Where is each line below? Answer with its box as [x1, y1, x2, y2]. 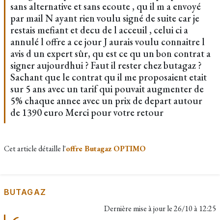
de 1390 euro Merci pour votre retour [10, 106, 164, 119]
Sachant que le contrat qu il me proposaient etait [10, 71, 207, 83]
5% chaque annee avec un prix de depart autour [10, 94, 202, 107]
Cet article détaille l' [4, 143, 66, 154]
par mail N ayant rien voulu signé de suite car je [10, 12, 199, 25]
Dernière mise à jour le [104, 203, 174, 214]
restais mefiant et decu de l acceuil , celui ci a [10, 24, 188, 36]
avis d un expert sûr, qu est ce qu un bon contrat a [10, 47, 211, 60]
